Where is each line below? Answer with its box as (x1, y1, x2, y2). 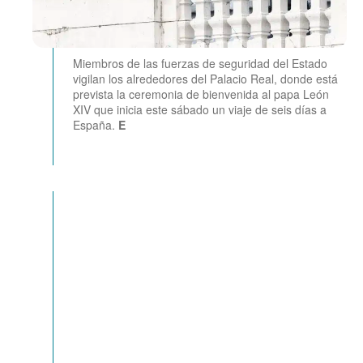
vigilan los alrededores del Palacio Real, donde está (73, 70, 338, 87)
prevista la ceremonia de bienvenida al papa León (73, 85, 329, 102)
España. (73, 116, 118, 133)
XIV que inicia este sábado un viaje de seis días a (73, 100, 327, 117)
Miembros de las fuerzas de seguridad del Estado (73, 54, 327, 71)
